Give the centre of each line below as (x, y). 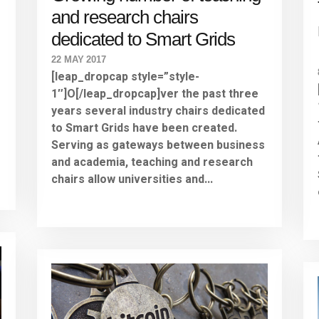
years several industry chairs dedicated (158, 111)
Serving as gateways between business (158, 146)
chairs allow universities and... (132, 180)
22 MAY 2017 (79, 60)
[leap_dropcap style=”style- (126, 77)
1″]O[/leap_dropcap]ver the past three (155, 94)
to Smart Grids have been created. (145, 129)
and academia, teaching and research (152, 163)
